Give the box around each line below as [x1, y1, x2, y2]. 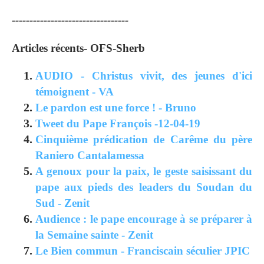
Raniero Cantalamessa [35, 149, 144, 162]
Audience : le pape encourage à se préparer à [35, 213, 252, 226]
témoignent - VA [35, 85, 114, 98]
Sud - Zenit [35, 197, 90, 210]
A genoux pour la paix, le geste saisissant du [35, 165, 252, 178]
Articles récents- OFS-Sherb [12, 42, 145, 55]
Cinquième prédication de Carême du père [35, 133, 252, 146]
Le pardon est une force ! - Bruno [35, 101, 196, 114]
